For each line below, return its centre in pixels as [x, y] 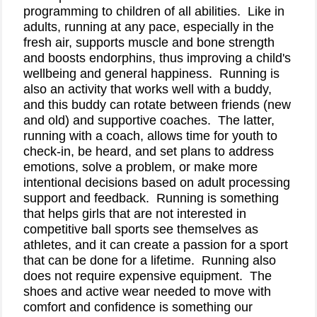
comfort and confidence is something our [138, 307]
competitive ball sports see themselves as [141, 229]
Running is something [218, 198]
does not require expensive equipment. [133, 276]
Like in [266, 11]
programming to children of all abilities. [132, 11]
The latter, [246, 120]
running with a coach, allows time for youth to [150, 136]
